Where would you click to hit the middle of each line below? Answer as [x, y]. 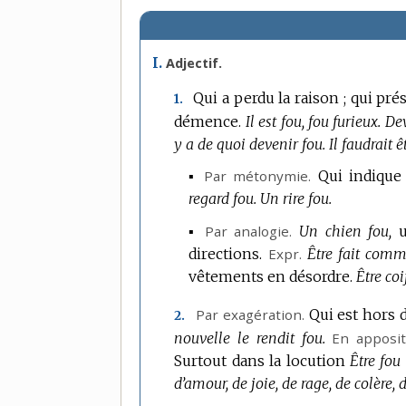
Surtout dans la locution [262, 361]
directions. [226, 253]
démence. [208, 121]
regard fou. [223, 199]
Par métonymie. [258, 176]
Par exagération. [250, 315]
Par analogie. [248, 231]
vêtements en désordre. [271, 276]
